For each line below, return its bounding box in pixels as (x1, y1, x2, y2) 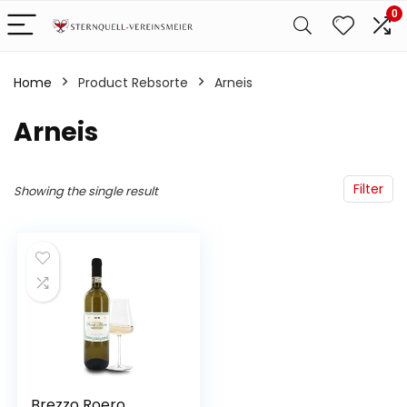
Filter (353, 180, 383, 198)
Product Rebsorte (78, 74, 188, 92)
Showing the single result (14, 183, 158, 200)
